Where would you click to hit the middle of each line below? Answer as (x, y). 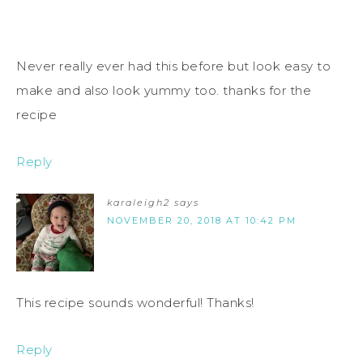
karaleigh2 (139, 203)
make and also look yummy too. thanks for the (164, 91)
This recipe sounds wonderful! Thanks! (135, 303)
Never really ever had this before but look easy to (173, 66)
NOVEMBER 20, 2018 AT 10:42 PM (202, 221)
